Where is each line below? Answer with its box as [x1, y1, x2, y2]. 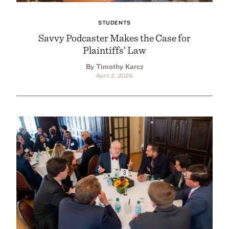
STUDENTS [98, 18, 131, 26]
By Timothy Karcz [85, 62, 144, 71]
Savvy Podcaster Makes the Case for [38, 31, 191, 43]
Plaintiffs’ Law [83, 43, 146, 56]
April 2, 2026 [96, 71, 133, 79]
